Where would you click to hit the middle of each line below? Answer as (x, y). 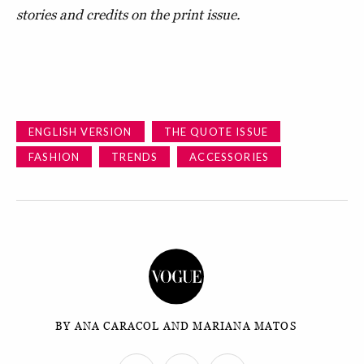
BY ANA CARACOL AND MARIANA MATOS (176, 326)
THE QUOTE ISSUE (216, 132)
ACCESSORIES (230, 157)
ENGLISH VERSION (80, 132)
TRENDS (135, 157)
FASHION (54, 157)
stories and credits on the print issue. (128, 15)
